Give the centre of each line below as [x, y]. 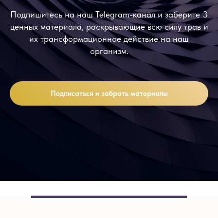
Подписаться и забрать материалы [109, 93]
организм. [109, 51]
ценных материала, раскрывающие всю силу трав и [109, 27]
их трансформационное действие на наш [109, 39]
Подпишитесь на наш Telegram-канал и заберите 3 [109, 15]
